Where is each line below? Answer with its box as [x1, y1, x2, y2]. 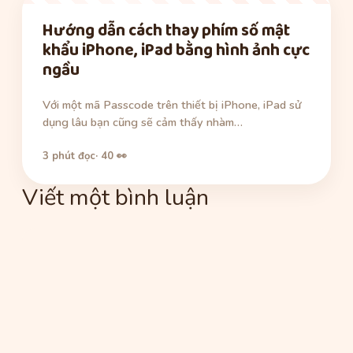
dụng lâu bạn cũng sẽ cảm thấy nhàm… [43, 114, 243, 131]
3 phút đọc [43, 148, 95, 163]
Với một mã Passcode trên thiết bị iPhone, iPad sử [43, 97, 301, 113]
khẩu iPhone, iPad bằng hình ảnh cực [43, 37, 310, 65]
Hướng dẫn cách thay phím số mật [43, 17, 290, 45]
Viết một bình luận [22, 181, 209, 213]
